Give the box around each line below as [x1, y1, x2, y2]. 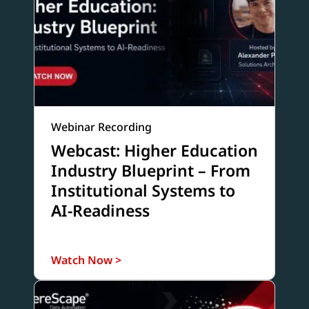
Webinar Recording [50, 119, 152, 135]
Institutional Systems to [50, 179, 235, 202]
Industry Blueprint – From [50, 159, 250, 182]
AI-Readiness [50, 199, 150, 222]
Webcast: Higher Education [50, 139, 258, 162]
